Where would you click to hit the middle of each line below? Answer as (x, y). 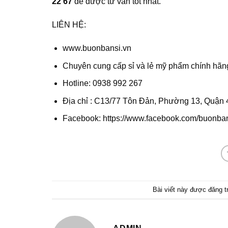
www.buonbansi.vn (97, 48)
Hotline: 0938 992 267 (102, 83)
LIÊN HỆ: (69, 25)
